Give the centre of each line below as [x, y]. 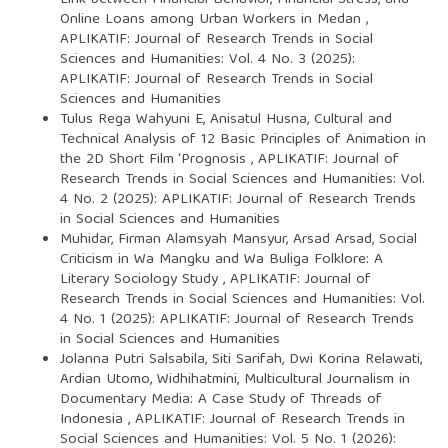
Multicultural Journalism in [326, 379]
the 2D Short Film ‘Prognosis [155, 159]
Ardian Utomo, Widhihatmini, [151, 379]
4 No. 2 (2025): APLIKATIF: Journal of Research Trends [237, 199]
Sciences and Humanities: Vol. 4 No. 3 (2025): [207, 59]
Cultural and [352, 119]
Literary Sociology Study [141, 279]
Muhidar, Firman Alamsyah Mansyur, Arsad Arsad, [219, 239]
